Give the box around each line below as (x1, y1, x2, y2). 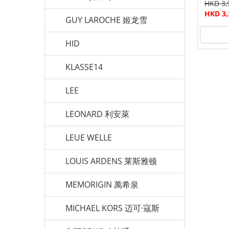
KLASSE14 (65, 61, 103, 73)
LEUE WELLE (65, 132, 112, 143)
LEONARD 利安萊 (65, 108, 129, 120)
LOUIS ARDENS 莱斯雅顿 (65, 155, 157, 167)
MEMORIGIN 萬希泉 (65, 179, 139, 190)
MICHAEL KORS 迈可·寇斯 (65, 202, 159, 214)
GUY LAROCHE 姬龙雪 (65, 14, 147, 26)
